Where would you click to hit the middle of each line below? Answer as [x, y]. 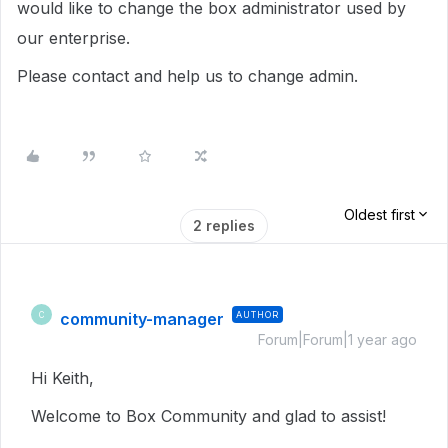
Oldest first [379, 214]
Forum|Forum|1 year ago [337, 339]
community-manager [142, 319]
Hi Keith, [62, 378]
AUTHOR [257, 314]
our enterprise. [73, 38]
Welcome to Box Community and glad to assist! [208, 416]
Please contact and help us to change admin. [187, 76]
